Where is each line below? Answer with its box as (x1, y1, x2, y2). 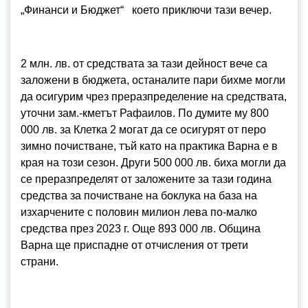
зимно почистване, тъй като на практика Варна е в (21, 140, 278, 153)
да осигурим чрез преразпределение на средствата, (21, 91, 287, 103)
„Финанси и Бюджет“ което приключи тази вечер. (21, 4, 277, 16)
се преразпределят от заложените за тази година (21, 173, 272, 186)
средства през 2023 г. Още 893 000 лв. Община (21, 223, 261, 235)
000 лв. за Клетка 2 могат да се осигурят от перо (21, 124, 266, 136)
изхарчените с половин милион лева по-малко (21, 206, 257, 219)
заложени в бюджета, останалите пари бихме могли (21, 74, 285, 87)
